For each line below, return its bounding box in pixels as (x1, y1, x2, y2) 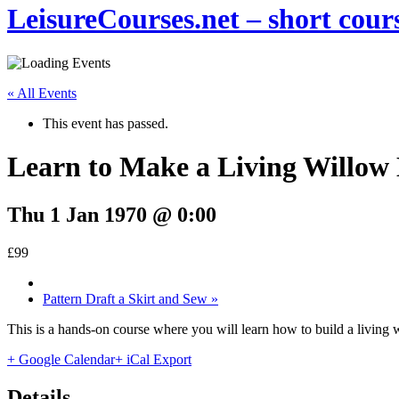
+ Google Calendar (7, 351, 115, 367)
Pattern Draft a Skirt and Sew (43, 290, 211, 306)
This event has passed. (43, 115, 168, 131)
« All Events (7, 85, 77, 101)
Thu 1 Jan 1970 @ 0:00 (7, 202, 216, 226)
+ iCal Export (115, 351, 191, 367)
